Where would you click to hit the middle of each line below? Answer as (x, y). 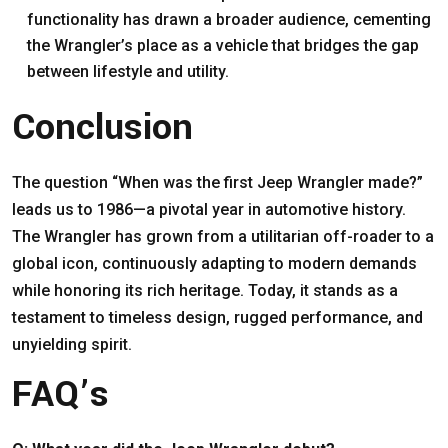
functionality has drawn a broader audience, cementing (229, 19)
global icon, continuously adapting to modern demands (214, 263)
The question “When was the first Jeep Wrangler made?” (217, 182)
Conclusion (102, 126)
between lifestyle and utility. (128, 71)
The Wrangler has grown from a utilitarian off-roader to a (223, 236)
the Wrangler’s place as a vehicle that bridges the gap (223, 45)
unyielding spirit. (72, 344)
